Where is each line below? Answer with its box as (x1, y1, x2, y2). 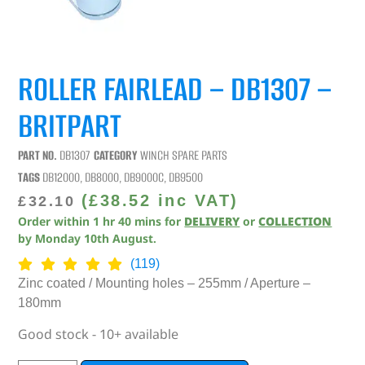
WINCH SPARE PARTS (140, 146, 228, 164)
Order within (18, 213, 94, 229)
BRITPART (18, 103, 122, 148)
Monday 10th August (35, 230, 154, 246)
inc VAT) (151, 191, 239, 209)
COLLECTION (258, 213, 332, 229)
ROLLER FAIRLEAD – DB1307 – (18, 66, 332, 112)
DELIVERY (184, 213, 240, 229)
